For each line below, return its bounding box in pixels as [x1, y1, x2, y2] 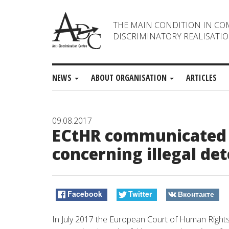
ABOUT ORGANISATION [91, 72, 169, 83]
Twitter [128, 189, 152, 199]
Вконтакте [177, 189, 214, 199]
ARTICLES [186, 72, 217, 83]
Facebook [67, 189, 103, 199]
